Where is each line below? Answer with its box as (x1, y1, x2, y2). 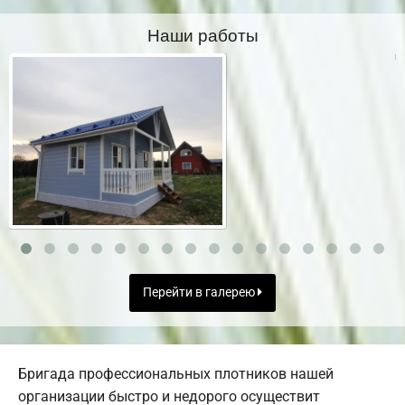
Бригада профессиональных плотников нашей (18, 364, 334, 382)
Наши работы (146, 21, 259, 46)
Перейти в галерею (143, 285, 258, 301)
